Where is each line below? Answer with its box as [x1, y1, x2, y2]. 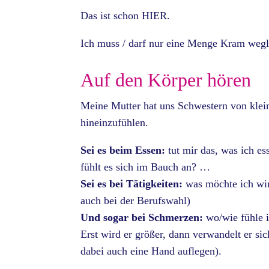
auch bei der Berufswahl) [80, 195, 191, 207]
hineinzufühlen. [80, 116, 149, 129]
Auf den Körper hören [80, 69, 252, 91]
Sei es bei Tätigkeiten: [80, 178, 183, 190]
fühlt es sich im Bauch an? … [80, 161, 211, 174]
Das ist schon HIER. [80, 10, 171, 22]
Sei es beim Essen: [80, 144, 166, 157]
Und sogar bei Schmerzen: [80, 211, 204, 224]
